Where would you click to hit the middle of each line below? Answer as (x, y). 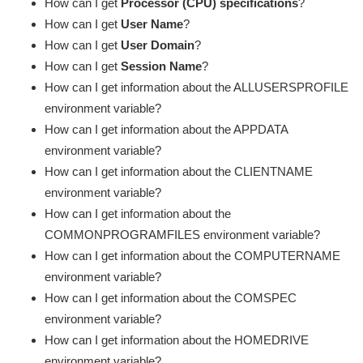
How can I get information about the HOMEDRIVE (177, 340)
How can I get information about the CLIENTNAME (179, 172)
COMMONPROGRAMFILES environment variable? (182, 235)
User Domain (158, 45)
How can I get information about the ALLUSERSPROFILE (196, 88)
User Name (152, 24)
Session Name (161, 66)
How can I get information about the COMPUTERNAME (192, 256)
